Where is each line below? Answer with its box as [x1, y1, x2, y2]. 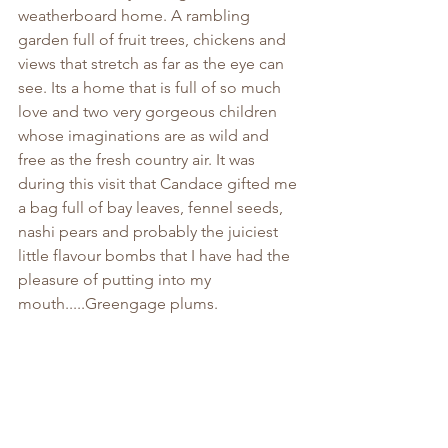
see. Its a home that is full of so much [18, 78, 285, 98]
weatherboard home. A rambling [18, 6, 254, 26]
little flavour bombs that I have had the [18, 246, 294, 266]
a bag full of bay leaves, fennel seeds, [18, 198, 287, 218]
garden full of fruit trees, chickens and [18, 30, 290, 50]
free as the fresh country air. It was [18, 150, 259, 170]
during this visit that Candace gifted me [18, 174, 301, 194]
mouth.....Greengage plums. [18, 294, 222, 314]
